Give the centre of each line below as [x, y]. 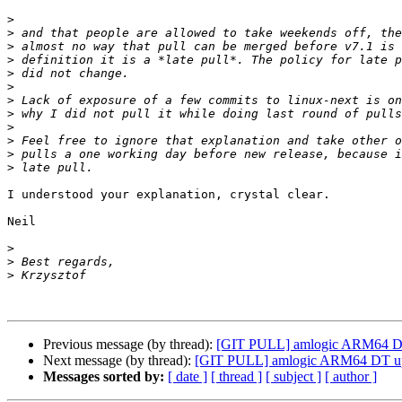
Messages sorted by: [104, 377]
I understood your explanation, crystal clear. [169, 195]
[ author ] [351, 377]
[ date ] [188, 377]
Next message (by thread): [119, 361]
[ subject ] [293, 377]
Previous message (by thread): [130, 345]
